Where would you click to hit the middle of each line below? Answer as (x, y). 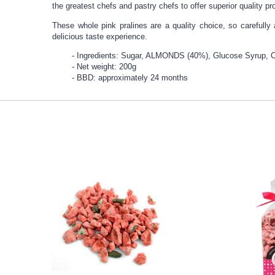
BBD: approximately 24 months (133, 78)
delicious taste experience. (100, 36)
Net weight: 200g (107, 67)
